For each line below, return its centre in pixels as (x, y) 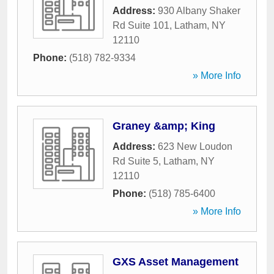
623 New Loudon (195, 146)
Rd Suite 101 (141, 25)
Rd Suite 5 (135, 161)
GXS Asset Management (176, 262)
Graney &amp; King (164, 126)
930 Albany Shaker (199, 11)
